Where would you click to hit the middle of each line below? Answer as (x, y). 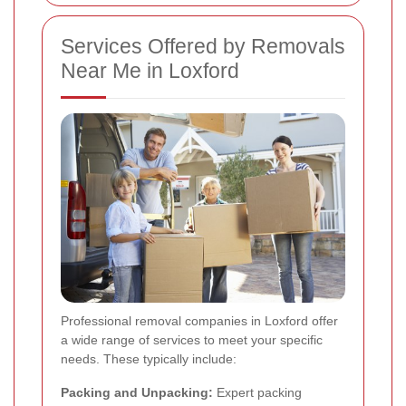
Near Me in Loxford (150, 71)
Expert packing (257, 393)
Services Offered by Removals (203, 47)
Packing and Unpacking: (137, 393)
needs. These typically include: (149, 359)
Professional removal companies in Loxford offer (199, 321)
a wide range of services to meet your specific (192, 340)
